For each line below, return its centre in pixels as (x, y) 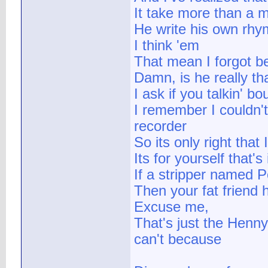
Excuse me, (171, 207)
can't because (178, 240)
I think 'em (167, 46)
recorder (160, 127)
